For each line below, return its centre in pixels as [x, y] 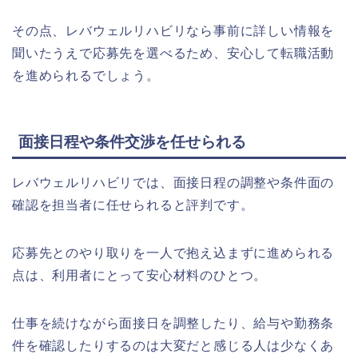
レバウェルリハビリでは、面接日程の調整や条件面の [173, 182]
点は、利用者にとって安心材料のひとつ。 [140, 275]
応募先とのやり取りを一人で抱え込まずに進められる [173, 253]
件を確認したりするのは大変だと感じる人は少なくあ [173, 345]
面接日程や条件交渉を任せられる [132, 141]
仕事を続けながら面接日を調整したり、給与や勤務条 [173, 323]
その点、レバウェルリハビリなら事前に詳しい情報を [173, 31]
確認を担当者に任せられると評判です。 [133, 205]
